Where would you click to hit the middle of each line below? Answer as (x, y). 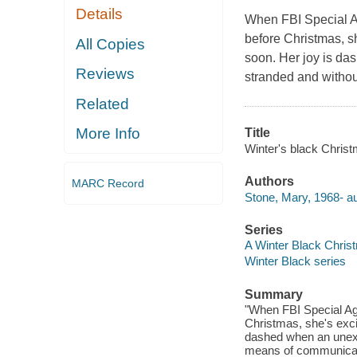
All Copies (111, 44)
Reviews (106, 74)
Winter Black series (295, 261)
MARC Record (108, 183)
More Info (108, 134)
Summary (273, 294)
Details (100, 14)
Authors (269, 182)
